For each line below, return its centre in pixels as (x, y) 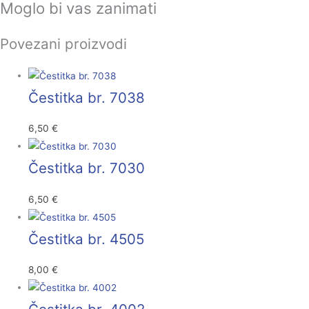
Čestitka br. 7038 (87, 97)
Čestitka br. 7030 (87, 168)
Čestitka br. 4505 (87, 239)
